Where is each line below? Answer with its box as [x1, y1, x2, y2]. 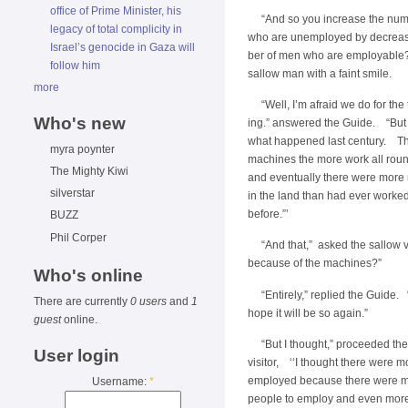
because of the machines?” [248, 257, 382, 270]
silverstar [50, 187, 95, 200]
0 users [130, 295, 167, 309]
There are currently [34, 295, 130, 309]
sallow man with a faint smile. [248, 66, 392, 80]
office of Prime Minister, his [50, 4, 181, 17]
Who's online [34, 266, 143, 286]
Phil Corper [50, 230, 107, 244]
